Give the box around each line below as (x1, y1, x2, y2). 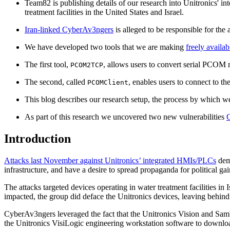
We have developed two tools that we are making (25, 42, 186, 51)
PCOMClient (87, 78, 128, 86)
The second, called (25, 77, 87, 86)
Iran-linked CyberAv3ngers (25, 25, 113, 34)
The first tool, (25, 60, 70, 69)
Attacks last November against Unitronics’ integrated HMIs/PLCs (4, 156, 216, 165)
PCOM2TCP (70, 61, 103, 69)
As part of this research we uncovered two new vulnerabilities (25, 112, 226, 121)
